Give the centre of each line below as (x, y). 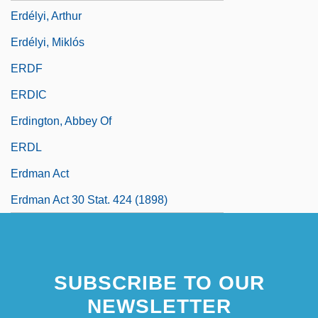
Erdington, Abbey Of (61, 121)
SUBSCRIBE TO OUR (159, 283)
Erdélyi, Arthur (46, 16)
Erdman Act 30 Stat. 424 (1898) (89, 199)
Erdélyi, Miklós (48, 42)
